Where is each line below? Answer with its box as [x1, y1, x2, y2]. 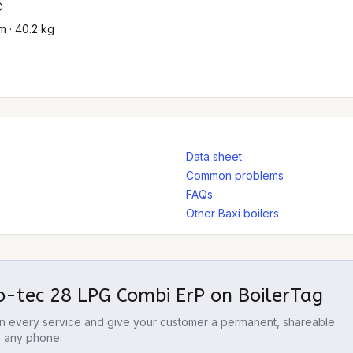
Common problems [186, 169, 284, 182]
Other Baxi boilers [186, 206, 279, 220]
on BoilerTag [205, 284, 323, 307]
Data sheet [186, 150, 242, 163]
